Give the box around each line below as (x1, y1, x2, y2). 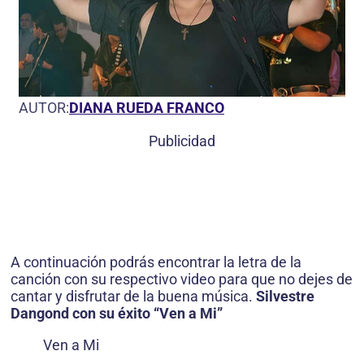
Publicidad (149, 132, 215, 149)
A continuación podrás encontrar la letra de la (11, 253, 301, 271)
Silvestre (256, 287, 314, 305)
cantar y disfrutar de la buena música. (11, 287, 256, 305)
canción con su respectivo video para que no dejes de (11, 270, 353, 288)
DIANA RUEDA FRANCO (69, 98, 224, 116)
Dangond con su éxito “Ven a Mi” (11, 304, 223, 322)
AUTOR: (19, 98, 69, 116)
